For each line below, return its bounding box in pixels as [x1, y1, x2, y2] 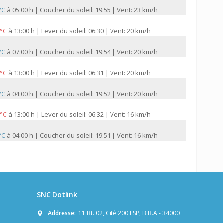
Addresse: [48, 209, 76, 218]
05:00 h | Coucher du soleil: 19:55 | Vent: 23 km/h [12, 5, 158, 15]
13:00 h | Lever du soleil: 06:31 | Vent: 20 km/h [14, 68, 151, 78]
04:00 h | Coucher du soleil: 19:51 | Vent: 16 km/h [12, 131, 158, 140]
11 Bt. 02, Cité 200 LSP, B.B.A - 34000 [78, 209, 180, 218]
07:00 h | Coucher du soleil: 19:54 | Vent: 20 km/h [12, 47, 158, 57]
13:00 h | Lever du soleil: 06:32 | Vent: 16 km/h [14, 110, 151, 119]
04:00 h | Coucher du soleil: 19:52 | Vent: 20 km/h [12, 89, 158, 99]
